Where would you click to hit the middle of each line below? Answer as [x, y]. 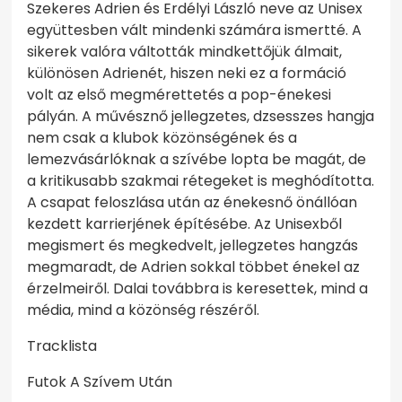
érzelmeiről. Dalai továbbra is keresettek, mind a [198, 289]
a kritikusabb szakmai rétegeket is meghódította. [201, 181]
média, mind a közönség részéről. [144, 310]
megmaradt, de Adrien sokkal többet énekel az [194, 267]
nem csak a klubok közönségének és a [162, 138]
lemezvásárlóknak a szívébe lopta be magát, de [197, 160]
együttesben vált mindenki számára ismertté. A [195, 31]
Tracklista [62, 346]
